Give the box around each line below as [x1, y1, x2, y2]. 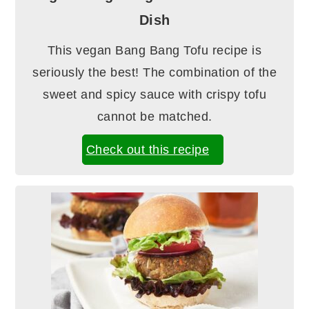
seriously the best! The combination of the [32, 66, 277, 80]
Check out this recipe [86, 143, 210, 157]
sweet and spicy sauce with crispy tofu [43, 88, 266, 102]
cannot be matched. [97, 110, 212, 124]
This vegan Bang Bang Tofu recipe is [47, 43, 262, 58]
